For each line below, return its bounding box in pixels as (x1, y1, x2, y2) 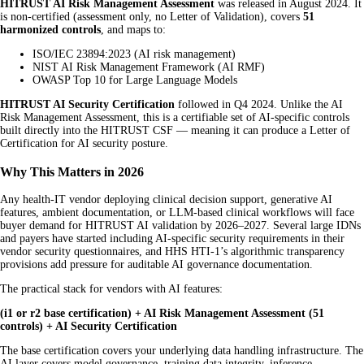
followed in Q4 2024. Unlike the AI (175, 98, 343, 111)
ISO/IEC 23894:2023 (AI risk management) (32, 48, 236, 61)
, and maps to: (101, 24, 166, 37)
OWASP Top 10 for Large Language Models (32, 74, 237, 87)
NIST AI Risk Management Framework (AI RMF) (32, 61, 265, 74)
